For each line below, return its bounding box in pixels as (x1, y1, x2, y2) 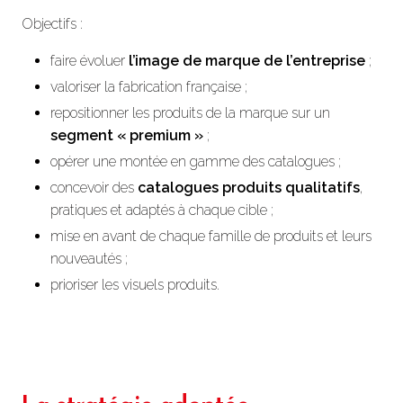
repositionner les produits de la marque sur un (50, 104, 330, 121)
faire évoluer (50, 52, 129, 69)
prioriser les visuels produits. (50, 276, 219, 293)
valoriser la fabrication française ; (50, 78, 247, 95)
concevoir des (50, 179, 138, 196)
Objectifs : (22, 15, 83, 32)
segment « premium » (50, 127, 203, 144)
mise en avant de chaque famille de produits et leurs (50, 228, 372, 245)
